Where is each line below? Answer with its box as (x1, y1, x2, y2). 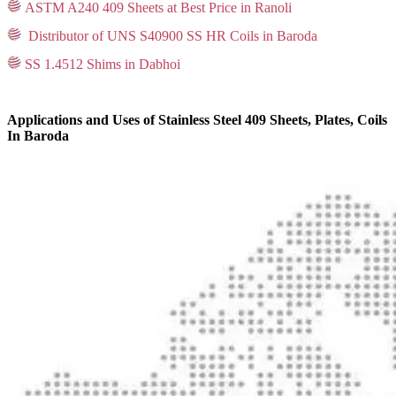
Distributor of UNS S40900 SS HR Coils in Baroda (25, 27, 317, 43)
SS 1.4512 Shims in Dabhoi (25, 56, 180, 72)
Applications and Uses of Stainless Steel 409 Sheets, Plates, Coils (7, 112, 387, 128)
